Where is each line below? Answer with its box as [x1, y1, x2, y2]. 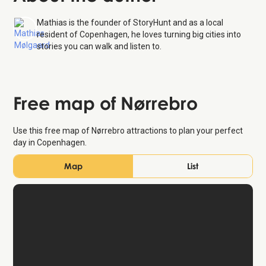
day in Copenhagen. [13, 138, 87, 148]
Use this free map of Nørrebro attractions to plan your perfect [13, 126, 243, 136]
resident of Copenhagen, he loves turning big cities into [37, 30, 242, 40]
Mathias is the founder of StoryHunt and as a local [37, 18, 224, 28]
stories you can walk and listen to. [37, 42, 162, 52]
